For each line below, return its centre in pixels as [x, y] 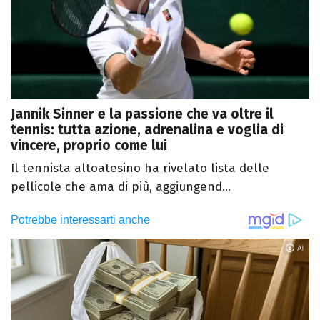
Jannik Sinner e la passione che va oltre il [142, 114]
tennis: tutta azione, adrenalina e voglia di [147, 130]
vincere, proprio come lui [89, 146]
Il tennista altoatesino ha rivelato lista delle [140, 169]
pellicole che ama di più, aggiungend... [121, 187]
